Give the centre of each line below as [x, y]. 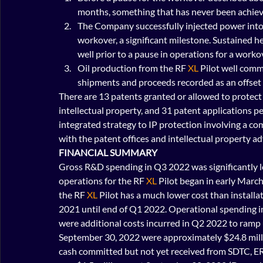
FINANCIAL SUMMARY [108, 152]
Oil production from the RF [133, 68]
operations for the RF [102, 181]
